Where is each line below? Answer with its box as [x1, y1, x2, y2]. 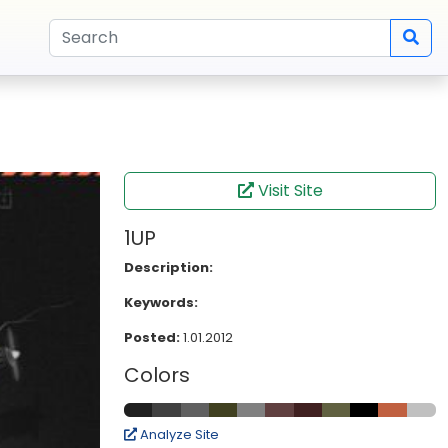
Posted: [124, 328, 180, 347]
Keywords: [124, 293, 198, 312]
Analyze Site [137, 425, 219, 444]
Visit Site [253, 179, 323, 202]
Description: [124, 258, 213, 277]
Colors [124, 361, 190, 389]
